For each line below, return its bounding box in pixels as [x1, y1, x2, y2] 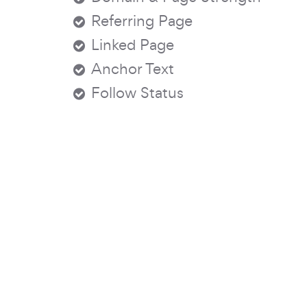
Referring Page [91, 11, 193, 30]
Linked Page [91, 35, 174, 54]
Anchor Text [91, 59, 174, 78]
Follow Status [91, 83, 184, 102]
